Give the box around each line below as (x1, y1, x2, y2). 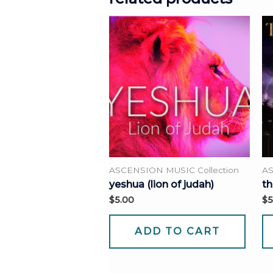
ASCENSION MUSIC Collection (108, 165, 239, 175)
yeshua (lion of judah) (108, 178, 214, 190)
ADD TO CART (134, 225, 220, 237)
